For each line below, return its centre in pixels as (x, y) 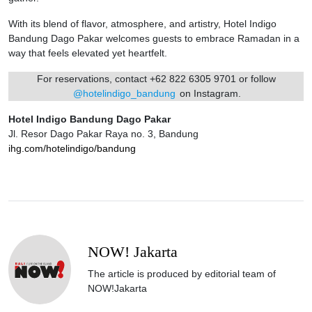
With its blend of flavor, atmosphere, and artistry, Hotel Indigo (142, 23)
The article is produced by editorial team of (182, 273)
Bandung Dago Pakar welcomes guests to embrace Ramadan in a (154, 38)
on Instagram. (209, 93)
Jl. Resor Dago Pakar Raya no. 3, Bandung (103, 133)
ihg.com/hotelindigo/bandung (72, 148)
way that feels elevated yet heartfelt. (88, 53)
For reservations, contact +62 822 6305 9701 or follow (156, 78)
